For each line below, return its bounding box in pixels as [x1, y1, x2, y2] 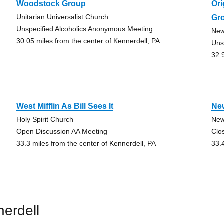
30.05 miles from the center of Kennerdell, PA [16, 37, 160, 45]
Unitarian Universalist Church [16, 13, 108, 21]
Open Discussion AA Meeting [16, 127, 107, 135]
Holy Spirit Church [16, 115, 73, 123]
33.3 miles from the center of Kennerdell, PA [16, 139, 156, 147]
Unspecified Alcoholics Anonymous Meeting [16, 25, 153, 33]
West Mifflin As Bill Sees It [16, 102, 113, 110]
